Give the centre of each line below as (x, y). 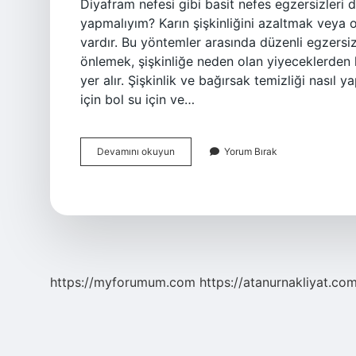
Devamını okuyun (136, 151)
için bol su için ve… (137, 99)
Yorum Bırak (251, 151)
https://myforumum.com (123, 282)
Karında (191, 151)
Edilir (185, 208)
